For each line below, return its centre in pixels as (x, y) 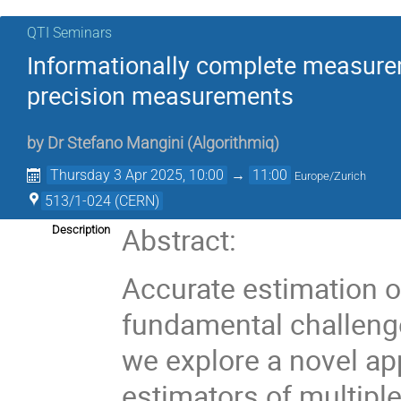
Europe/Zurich (331, 176)
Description (81, 230)
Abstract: (179, 240)
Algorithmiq (233, 144)
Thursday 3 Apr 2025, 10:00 (137, 175)
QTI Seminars (69, 33)
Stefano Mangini (125, 144)
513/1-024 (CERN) (102, 201)
